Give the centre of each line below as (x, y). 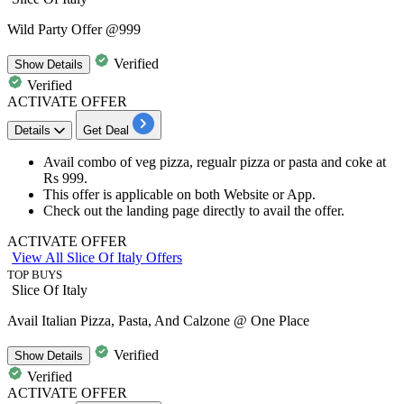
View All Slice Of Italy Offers (97, 257)
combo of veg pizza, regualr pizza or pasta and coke (225, 161)
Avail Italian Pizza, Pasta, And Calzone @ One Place (158, 320)
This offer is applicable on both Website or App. (179, 194)
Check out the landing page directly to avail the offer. (194, 210)
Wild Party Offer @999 (74, 29)
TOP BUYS (35, 274)
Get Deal (106, 130)
